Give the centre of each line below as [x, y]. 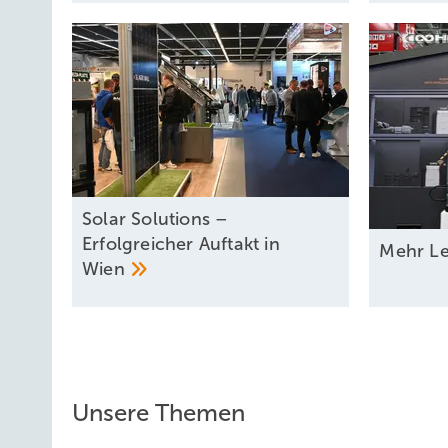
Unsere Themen [158, 412]
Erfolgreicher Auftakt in [181, 243]
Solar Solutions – [155, 218]
